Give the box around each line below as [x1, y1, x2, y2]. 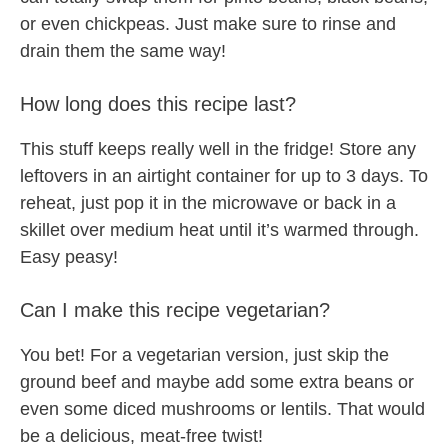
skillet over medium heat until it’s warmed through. [20, 220, 419, 241]
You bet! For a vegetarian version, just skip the [20, 345, 389, 366]
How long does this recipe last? [20, 93, 296, 116]
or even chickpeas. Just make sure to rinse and [20, 14, 396, 35]
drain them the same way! [20, 41, 226, 62]
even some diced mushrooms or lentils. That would [20, 399, 425, 420]
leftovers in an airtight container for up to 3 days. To [20, 166, 428, 187]
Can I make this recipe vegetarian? [20, 299, 330, 322]
